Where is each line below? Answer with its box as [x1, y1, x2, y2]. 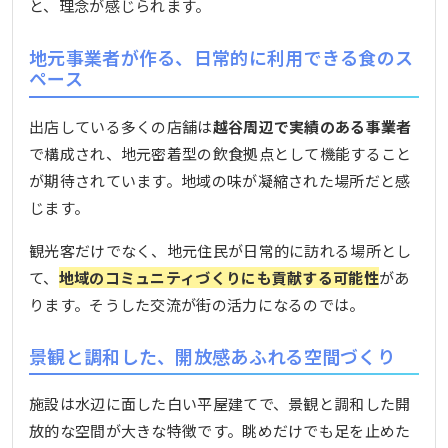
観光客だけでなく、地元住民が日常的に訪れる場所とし [29, 239, 412, 261]
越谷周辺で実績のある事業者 [212, 115, 412, 137]
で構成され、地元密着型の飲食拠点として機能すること [29, 142, 412, 164]
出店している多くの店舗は [29, 115, 213, 137]
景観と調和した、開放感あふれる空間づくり [29, 342, 395, 369]
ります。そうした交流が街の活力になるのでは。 [29, 293, 365, 315]
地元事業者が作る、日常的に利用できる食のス [29, 44, 414, 71]
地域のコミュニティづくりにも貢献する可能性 [58, 266, 379, 288]
